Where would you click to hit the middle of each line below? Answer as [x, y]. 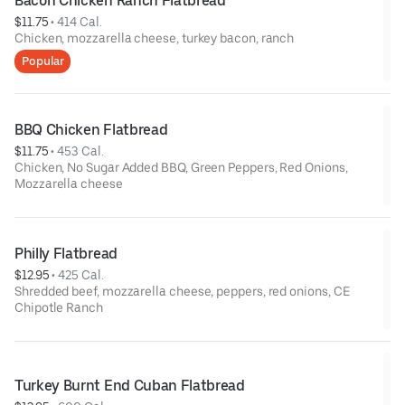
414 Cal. [80, 21]
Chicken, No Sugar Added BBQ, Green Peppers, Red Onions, [181, 167]
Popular [43, 61]
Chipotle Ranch [59, 307]
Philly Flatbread [66, 253]
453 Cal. [80, 151]
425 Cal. [81, 274]
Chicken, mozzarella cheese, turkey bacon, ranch [155, 38]
